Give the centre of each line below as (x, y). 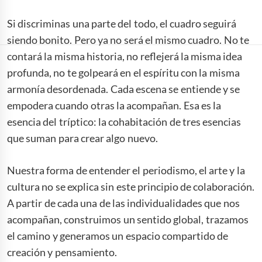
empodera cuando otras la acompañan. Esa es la (114, 105)
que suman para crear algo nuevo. (82, 138)
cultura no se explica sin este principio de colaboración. (131, 186)
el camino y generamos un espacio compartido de (118, 235)
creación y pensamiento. (62, 252)
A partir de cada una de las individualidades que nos (123, 203)
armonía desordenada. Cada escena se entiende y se (124, 89)
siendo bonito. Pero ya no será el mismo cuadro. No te (128, 39)
